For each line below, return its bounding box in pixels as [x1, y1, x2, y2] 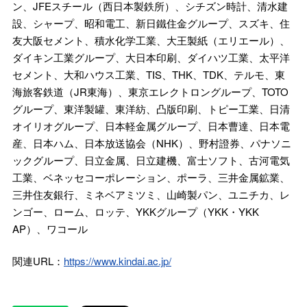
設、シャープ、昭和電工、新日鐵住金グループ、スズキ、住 [12, 15, 290, 30]
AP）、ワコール [12, 221, 88, 236]
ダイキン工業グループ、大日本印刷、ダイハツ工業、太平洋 [12, 49, 290, 64]
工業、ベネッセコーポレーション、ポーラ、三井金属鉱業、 [12, 169, 290, 184]
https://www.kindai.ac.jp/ [64, 253, 171, 268]
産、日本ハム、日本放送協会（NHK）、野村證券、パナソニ [12, 135, 291, 150]
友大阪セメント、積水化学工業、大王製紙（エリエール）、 [12, 32, 290, 47]
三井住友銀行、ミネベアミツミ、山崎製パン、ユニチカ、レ [12, 186, 290, 201]
